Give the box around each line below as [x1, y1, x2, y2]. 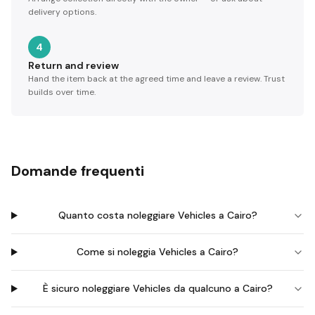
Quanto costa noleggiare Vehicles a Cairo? [58, 209, 257, 221]
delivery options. [28, 6, 96, 18]
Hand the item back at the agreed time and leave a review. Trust [28, 73, 285, 84]
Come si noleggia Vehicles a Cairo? [77, 245, 239, 258]
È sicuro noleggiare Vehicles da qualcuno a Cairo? [42, 282, 273, 295]
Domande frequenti [11, 162, 144, 180]
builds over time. [28, 86, 96, 98]
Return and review [28, 59, 119, 72]
